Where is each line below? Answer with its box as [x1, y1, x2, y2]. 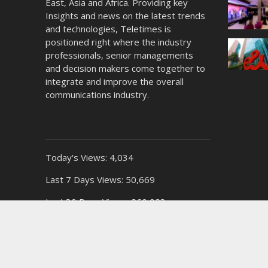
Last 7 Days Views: [45, 173, 126, 186]
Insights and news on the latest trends [45, 10, 205, 22]
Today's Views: [45, 151, 109, 164]
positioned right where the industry [45, 36, 191, 48]
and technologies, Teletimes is [45, 23, 171, 35]
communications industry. [45, 89, 149, 101]
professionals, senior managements [45, 49, 193, 62]
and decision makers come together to [45, 62, 205, 75]
